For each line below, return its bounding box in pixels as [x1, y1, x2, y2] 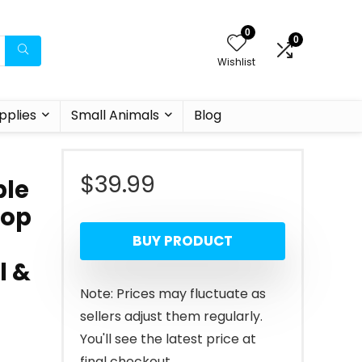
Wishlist [217, 55, 255, 69]
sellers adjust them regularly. [80, 307, 263, 326]
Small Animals [70, 106, 159, 124]
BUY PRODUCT [133, 231, 233, 250]
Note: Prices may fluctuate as [80, 284, 266, 303]
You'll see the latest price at [80, 330, 256, 348]
